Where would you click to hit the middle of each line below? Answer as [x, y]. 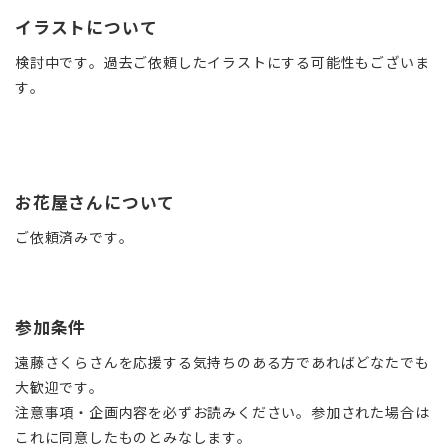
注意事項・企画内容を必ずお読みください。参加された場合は [222, 411]
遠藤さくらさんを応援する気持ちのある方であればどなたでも [222, 361]
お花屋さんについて [95, 201]
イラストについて [86, 26]
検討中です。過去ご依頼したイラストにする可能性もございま [222, 61]
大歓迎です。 [59, 386]
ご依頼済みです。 [74, 236]
